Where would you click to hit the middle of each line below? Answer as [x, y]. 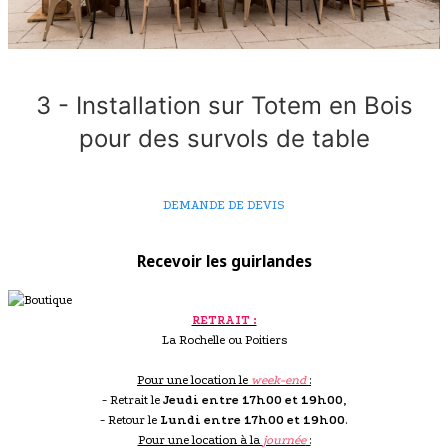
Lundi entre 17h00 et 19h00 [252, 420]
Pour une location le [194, 380]
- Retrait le [132, 400]
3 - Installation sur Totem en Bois [224, 105]
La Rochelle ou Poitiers [224, 340]
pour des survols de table [224, 138]
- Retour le [130, 420]
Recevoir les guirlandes [224, 261]
